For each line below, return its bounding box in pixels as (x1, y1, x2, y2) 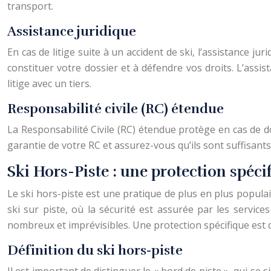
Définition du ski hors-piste (7, 242, 183, 258)
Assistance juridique (7, 23, 136, 39)
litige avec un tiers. (7, 77, 91, 90)
